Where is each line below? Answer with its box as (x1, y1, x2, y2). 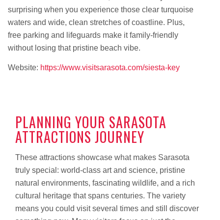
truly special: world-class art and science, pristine (15, 165, 185, 174)
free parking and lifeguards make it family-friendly (7, 31, 178, 40)
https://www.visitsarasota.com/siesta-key (40, 63, 180, 72)
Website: (7, 63, 40, 72)
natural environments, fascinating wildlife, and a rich (15, 178, 195, 187)
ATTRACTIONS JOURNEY (15, 127, 144, 147)
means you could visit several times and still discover (15, 204, 199, 213)
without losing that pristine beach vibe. (7, 44, 140, 53)
